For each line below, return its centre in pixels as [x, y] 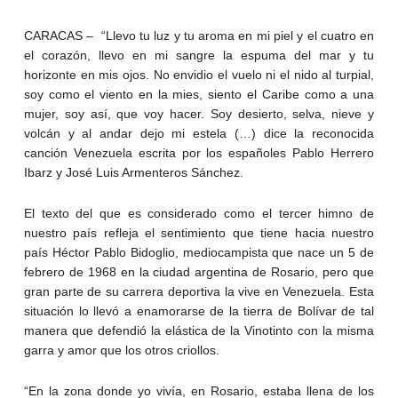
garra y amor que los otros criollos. [121, 350]
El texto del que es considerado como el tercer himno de [199, 213]
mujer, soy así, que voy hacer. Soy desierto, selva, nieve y [199, 113]
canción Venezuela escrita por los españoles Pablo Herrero [199, 152]
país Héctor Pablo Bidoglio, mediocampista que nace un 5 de [199, 252]
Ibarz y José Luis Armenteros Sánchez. [133, 172]
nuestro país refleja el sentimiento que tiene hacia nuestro [199, 232]
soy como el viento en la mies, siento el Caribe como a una [199, 94]
